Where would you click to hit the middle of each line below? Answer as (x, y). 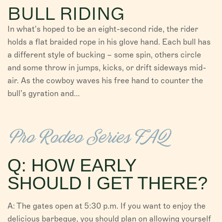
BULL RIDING (66, 13)
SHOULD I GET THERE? (108, 183)
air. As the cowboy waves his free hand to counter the (105, 80)
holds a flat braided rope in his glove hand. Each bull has (109, 42)
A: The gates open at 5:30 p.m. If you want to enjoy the (107, 206)
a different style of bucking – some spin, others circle (104, 55)
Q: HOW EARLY (72, 165)
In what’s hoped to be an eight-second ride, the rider (103, 29)
